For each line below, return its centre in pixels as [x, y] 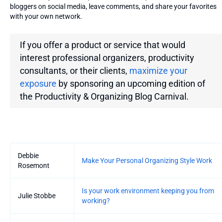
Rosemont [34, 165]
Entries [20, 147]
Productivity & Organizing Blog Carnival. [112, 96]
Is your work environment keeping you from [148, 191]
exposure [38, 83]
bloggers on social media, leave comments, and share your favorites [113, 6]
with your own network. [46, 16]
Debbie [28, 155]
